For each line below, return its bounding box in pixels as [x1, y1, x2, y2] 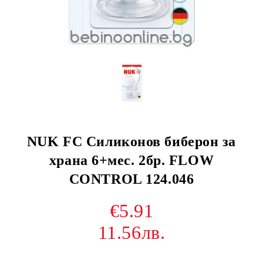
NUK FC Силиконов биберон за [26, 134, 237, 149]
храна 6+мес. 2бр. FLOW [49, 153, 214, 168]
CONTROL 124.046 [69, 171, 194, 187]
